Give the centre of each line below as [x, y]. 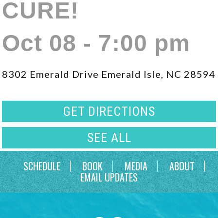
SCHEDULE [42, 166]
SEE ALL [109, 138]
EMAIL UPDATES [109, 177]
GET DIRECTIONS [109, 111]
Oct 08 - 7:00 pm [96, 43]
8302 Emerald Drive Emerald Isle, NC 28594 [109, 74]
